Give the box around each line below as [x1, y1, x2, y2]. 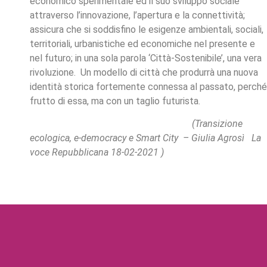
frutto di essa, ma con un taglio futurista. [30, 95, 200, 107]
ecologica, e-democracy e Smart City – [30, 132, 191, 144]
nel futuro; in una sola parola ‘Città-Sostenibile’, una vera [30, 52, 262, 64]
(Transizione [30, 118, 243, 130]
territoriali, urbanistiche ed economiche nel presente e [30, 38, 255, 49]
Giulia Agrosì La [191, 132, 261, 144]
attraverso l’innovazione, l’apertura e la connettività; [30, 9, 245, 21]
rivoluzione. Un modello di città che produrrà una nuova [30, 66, 258, 78]
